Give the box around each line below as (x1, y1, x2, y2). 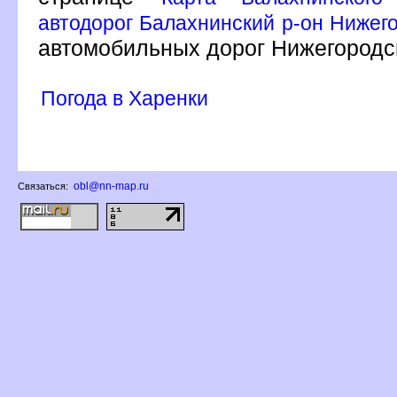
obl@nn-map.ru (74, 180, 149, 192)
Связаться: (18, 181, 71, 191)
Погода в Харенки (41, 86, 208, 110)
